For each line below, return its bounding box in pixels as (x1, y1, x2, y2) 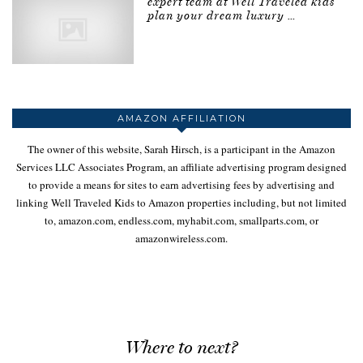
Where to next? (125, 335, 238, 358)
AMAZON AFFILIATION (117, 112, 246, 124)
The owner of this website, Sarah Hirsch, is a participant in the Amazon (28, 141, 335, 156)
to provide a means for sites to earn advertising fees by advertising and (28, 177, 335, 192)
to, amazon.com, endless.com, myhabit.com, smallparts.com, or (45, 212, 318, 228)
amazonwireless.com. (135, 230, 228, 246)
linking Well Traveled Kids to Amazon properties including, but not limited (16, 194, 347, 210)
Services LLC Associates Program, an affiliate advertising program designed (16, 159, 347, 174)
